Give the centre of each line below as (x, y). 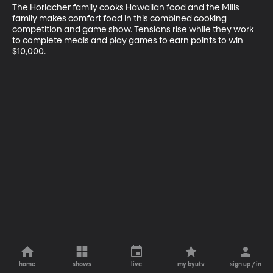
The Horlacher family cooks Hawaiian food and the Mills (127, 8)
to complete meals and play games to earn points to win (129, 41)
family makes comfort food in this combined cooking (120, 19)
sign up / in (246, 264)
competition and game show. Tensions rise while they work (134, 30)
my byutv (191, 264)
